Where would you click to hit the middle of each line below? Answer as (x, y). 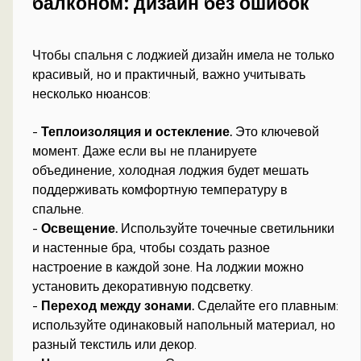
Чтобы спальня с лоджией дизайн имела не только (184, 56)
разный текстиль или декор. (115, 345)
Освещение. (80, 229)
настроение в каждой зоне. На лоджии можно (168, 268)
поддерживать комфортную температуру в (160, 190)
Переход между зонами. (118, 306)
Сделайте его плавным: (267, 306)
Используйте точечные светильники (226, 229)
